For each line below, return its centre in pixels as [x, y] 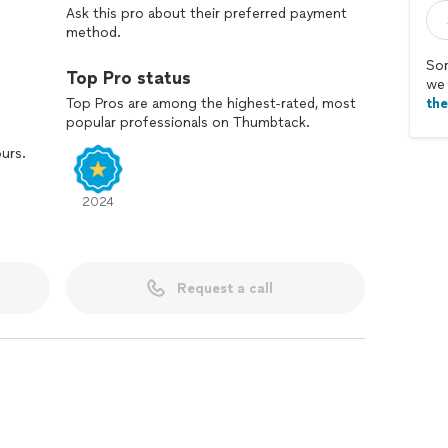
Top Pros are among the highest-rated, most [211, 103]
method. [93, 32]
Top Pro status [128, 78]
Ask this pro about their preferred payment [206, 13]
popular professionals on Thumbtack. [188, 122]
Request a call [224, 288]
